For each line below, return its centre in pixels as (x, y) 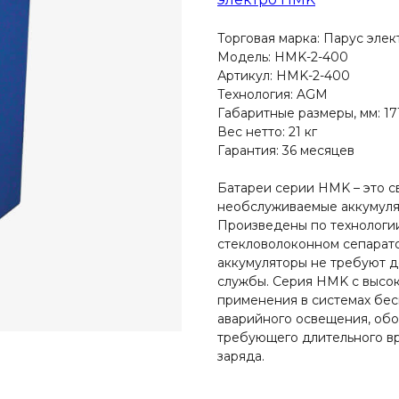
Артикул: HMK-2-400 (284, 76)
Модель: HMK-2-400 (283, 57)
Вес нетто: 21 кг (267, 132)
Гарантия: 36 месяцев (286, 151)
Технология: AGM (273, 94)
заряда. (241, 356)
